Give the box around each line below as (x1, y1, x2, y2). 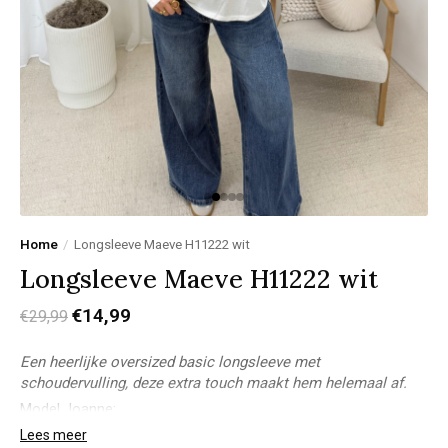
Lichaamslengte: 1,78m (20, 417, 171, 436)
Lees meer (20, 426, 87, 443)
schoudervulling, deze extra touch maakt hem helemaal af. (20, 374, 411, 393)
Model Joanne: (20, 399, 116, 418)
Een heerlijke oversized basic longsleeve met (20, 353, 320, 372)
